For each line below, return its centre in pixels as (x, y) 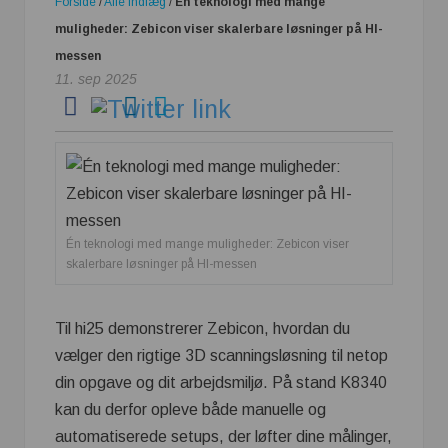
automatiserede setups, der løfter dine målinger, (223, 436)
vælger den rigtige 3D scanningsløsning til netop (221, 355)
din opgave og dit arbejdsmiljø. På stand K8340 (221, 382)
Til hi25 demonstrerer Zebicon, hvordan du (202, 328)
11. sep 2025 (96, 79)
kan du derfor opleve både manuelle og (190, 409)
